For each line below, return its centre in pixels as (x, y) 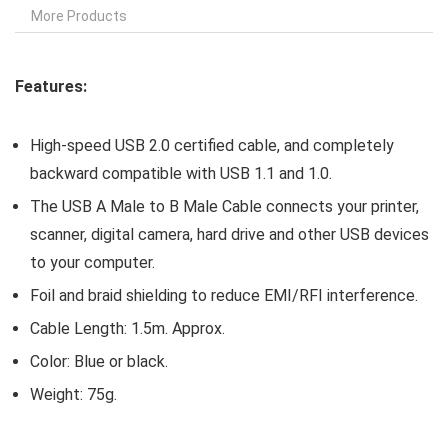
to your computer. (92, 262)
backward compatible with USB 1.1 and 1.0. (181, 173)
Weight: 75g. (73, 394)
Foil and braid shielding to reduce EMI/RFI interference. (224, 295)
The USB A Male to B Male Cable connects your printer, (224, 206)
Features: (51, 86)
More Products (79, 16)
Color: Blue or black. (99, 361)
